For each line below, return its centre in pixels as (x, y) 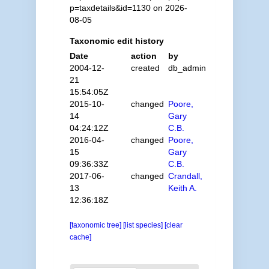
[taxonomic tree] (96, 225)
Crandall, (186, 176)
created (146, 68)
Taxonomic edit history (116, 41)
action (144, 56)
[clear (173, 225)
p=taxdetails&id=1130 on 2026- (128, 8)
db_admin (187, 68)
